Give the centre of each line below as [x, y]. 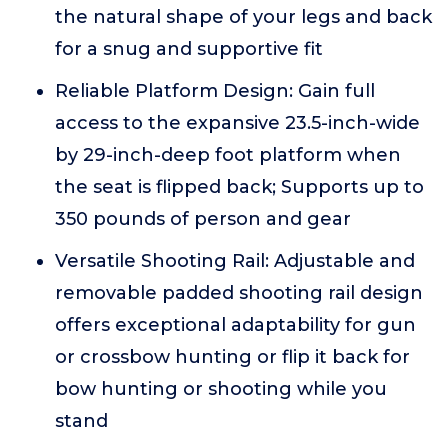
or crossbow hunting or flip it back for [232, 357]
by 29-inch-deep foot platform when [228, 155]
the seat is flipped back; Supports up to [239, 187]
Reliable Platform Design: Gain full [215, 91]
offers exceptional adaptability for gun [235, 325]
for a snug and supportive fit [189, 49]
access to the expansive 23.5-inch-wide [237, 123]
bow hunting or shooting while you [221, 389]
